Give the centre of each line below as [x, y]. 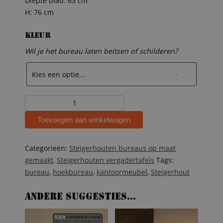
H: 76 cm [39, 12]
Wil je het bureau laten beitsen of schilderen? [101, 51]
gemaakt [39, 160]
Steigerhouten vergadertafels [106, 160]
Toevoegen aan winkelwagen [84, 119]
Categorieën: [47, 148]
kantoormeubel [122, 172]
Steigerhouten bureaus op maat [122, 148]
